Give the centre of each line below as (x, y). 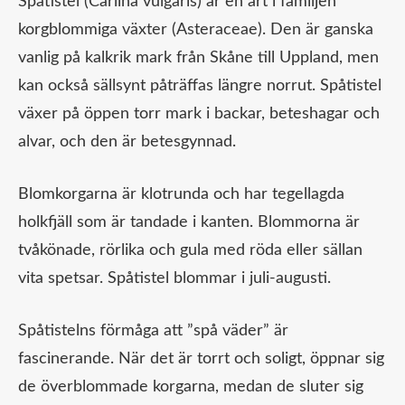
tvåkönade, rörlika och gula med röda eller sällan (190, 251)
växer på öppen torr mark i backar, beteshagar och (199, 114)
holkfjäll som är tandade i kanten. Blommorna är (189, 223)
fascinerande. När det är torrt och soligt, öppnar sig (201, 359)
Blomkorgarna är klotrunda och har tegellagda (181, 195)
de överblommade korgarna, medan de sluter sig (191, 387)
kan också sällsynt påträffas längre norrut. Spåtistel (200, 86)
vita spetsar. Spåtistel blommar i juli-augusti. (174, 279)
